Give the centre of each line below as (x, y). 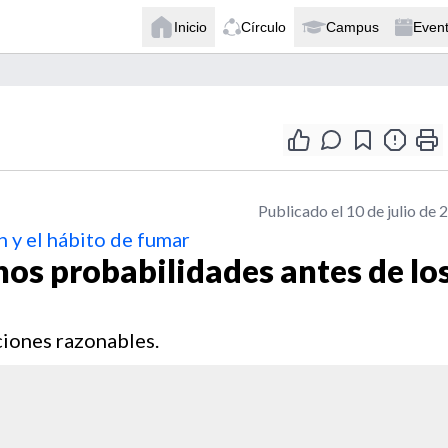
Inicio (190, 26)
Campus (352, 26)
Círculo (263, 26)
